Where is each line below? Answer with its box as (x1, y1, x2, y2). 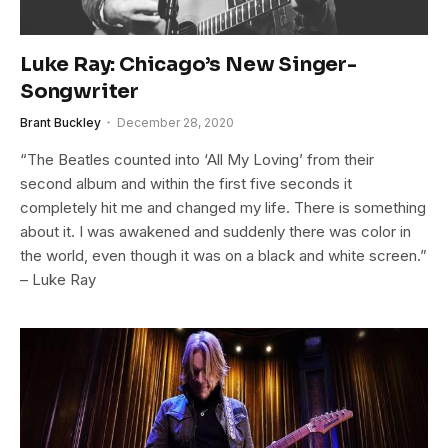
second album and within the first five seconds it (20, 174, 352, 194)
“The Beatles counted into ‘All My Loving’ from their (20, 150, 374, 170)
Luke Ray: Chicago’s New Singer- (20, 52, 357, 78)
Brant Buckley (20, 115, 101, 131)
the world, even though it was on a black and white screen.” (20, 246, 427, 266)
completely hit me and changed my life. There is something (20, 198, 426, 218)
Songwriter (20, 79, 140, 105)
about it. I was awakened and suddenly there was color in (20, 222, 411, 242)
